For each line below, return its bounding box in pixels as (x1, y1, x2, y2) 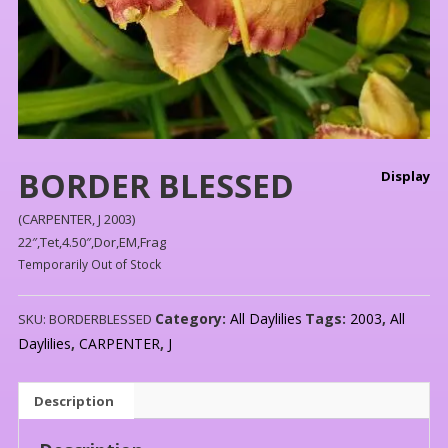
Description (33, 391, 114, 410)
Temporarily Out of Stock (17, 256, 161, 274)
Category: (154, 309, 230, 329)
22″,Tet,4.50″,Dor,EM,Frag (17, 233, 166, 252)
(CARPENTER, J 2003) (17, 210, 135, 229)
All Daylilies (229, 309, 302, 329)
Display (381, 167, 431, 186)
